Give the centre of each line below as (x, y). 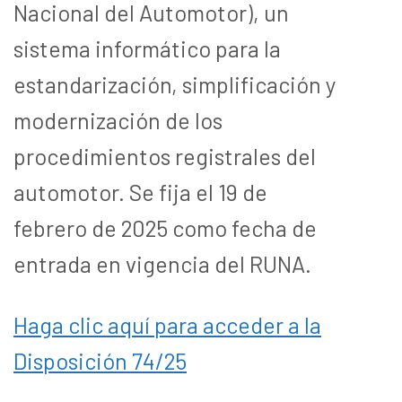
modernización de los (118, 120)
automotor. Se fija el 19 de (140, 192)
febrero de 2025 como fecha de (165, 227)
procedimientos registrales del (165, 156)
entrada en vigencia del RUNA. (162, 263)
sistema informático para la (147, 48)
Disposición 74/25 (100, 360)
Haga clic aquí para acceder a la (167, 324)
